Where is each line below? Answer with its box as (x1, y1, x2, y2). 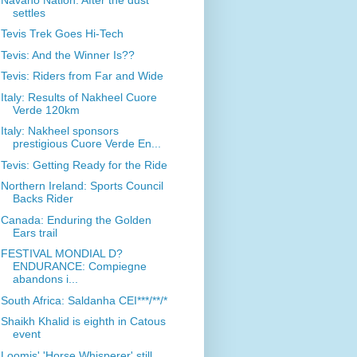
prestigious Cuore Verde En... (12, 137, 161, 151)
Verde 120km (12, 103, 80, 116)
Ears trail (12, 226, 57, 239)
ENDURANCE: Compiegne (12, 260, 147, 273)
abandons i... (12, 273, 78, 286)
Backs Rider (12, 192, 73, 206)
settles (12, 6, 45, 19)
